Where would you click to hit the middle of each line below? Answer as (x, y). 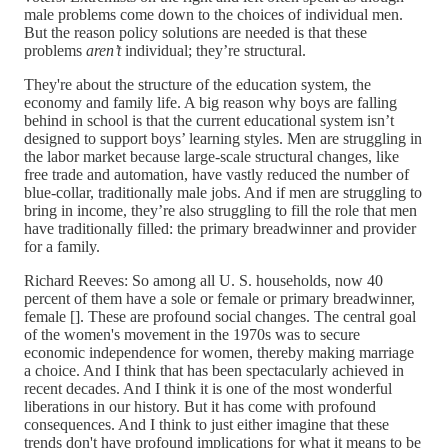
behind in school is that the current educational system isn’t (209, 120)
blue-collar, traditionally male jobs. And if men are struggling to (223, 192)
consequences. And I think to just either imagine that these (206, 424)
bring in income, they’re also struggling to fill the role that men (220, 210)
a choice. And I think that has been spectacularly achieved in (214, 370)
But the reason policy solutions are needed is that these (195, 32)
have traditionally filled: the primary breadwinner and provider (220, 228)
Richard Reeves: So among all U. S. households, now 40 (203, 280)
